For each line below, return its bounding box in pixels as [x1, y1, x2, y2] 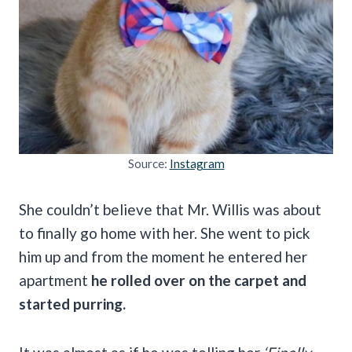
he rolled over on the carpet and [88, 270, 306, 289]
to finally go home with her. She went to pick [19, 223, 310, 242]
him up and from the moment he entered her [19, 247, 307, 266]
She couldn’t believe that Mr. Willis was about [19, 200, 321, 218]
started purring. [19, 294, 126, 313]
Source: [127, 156, 170, 170]
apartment [19, 270, 88, 289]
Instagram [169, 156, 225, 170]
